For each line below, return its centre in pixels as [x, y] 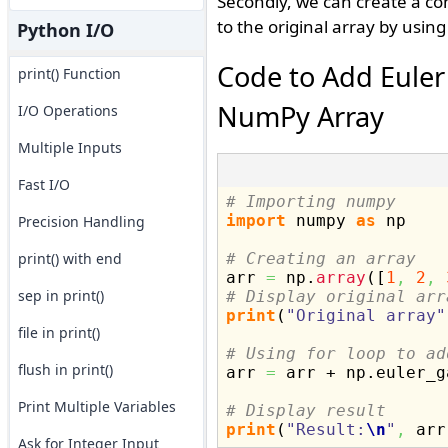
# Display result [305, 410]
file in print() [58, 332]
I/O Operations [67, 110]
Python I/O [65, 30]
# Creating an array [320, 258]
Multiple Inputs [69, 147]
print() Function [69, 73]
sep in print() [60, 295]
